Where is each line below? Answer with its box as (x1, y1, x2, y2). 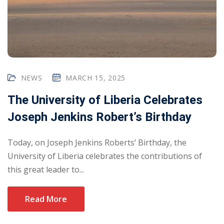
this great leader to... (7, 164, 84, 175)
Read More (25, 193, 67, 205)
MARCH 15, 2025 (65, 73, 126, 83)
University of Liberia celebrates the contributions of (7, 150, 202, 162)
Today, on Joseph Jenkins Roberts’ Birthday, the (7, 137, 186, 148)
